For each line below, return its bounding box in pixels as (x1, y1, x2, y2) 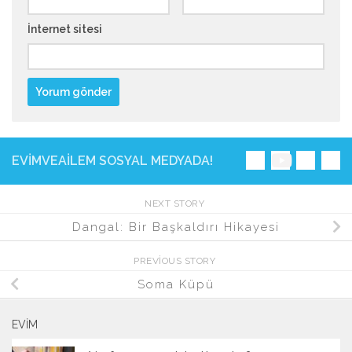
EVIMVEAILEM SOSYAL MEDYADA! (12, 153, 213, 169)
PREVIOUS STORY (134, 255, 218, 266)
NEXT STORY (145, 198, 207, 210)
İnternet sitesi (27, 23, 102, 36)
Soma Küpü (137, 277, 214, 291)
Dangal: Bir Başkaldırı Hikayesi (72, 219, 280, 234)
